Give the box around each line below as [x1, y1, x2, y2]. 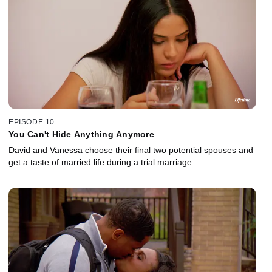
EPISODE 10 [8, 118, 55, 127]
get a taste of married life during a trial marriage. [8, 157, 194, 168]
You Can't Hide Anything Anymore [8, 129, 154, 140]
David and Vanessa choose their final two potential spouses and [8, 145, 253, 155]
